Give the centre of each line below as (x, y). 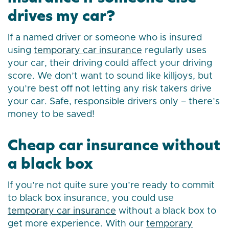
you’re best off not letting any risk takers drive (110, 89)
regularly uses (174, 51)
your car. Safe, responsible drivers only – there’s (114, 102)
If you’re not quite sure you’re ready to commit (111, 186)
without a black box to (166, 211)
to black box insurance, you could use (91, 199)
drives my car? (61, 15)
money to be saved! (51, 115)
